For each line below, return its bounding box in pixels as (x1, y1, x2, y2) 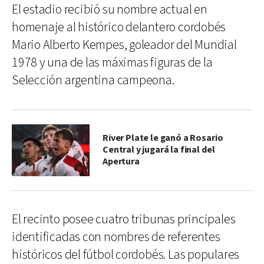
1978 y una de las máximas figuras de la (12, 54, 213, 71)
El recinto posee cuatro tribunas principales (12, 210, 236, 228)
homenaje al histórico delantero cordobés (12, 18, 226, 36)
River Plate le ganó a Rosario (103, 131, 223, 144)
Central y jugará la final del (103, 143, 215, 156)
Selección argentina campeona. (12, 71, 174, 89)
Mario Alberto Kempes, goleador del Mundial (12, 36, 237, 54)
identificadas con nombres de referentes (12, 228, 220, 246)
